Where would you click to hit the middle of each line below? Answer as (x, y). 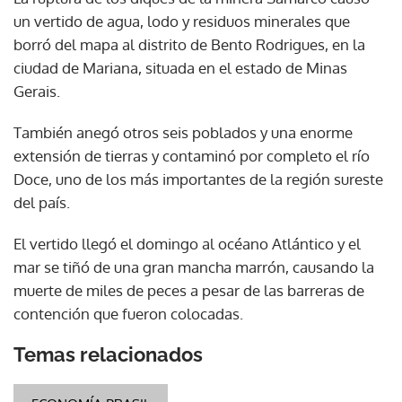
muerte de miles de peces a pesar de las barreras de (189, 290)
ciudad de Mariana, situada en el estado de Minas (180, 67)
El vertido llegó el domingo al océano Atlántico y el (187, 243)
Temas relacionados (108, 354)
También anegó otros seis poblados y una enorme (183, 132)
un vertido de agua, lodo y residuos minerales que (182, 21)
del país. (42, 202)
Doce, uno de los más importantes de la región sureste (198, 179)
